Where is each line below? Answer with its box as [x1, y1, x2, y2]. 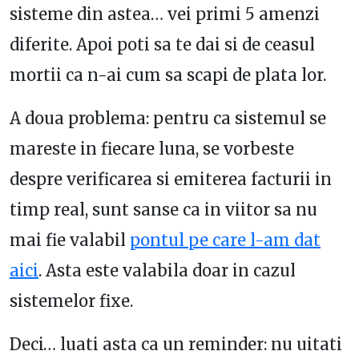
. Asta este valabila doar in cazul [38, 260, 296, 281]
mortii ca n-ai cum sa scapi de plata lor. [10, 65, 326, 86]
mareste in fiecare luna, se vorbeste [10, 139, 294, 159]
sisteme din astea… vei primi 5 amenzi [10, 4, 320, 25]
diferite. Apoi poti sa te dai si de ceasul [10, 34, 315, 55]
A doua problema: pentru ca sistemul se [10, 108, 326, 129]
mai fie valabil [10, 230, 130, 251]
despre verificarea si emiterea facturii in [10, 169, 332, 190]
